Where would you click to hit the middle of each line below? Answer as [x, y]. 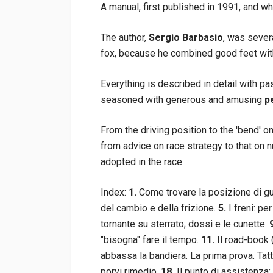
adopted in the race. [142, 162]
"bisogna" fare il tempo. [151, 240]
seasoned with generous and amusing [183, 100]
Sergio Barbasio [186, 37]
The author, [125, 37]
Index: [115, 192]
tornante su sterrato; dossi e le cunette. [185, 224]
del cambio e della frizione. [158, 208]
